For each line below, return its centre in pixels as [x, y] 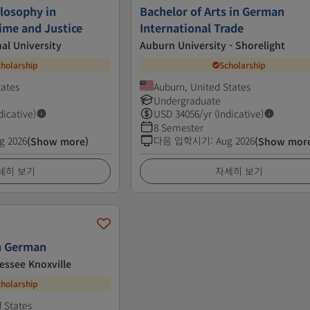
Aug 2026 [236, 140]
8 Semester [179, 127]
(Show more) [58, 141]
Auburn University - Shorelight [213, 45]
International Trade [192, 27]
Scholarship [243, 65]
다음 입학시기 [182, 140]
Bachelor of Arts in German [212, 11]
